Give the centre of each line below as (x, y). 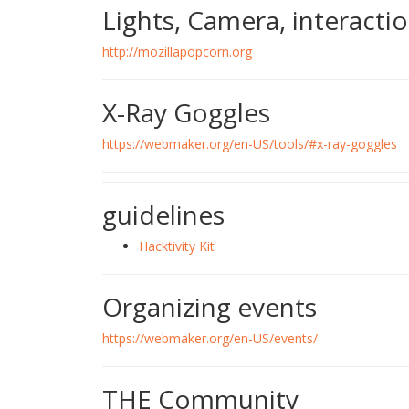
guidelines (163, 215)
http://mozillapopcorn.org (177, 52)
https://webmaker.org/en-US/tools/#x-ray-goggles (250, 144)
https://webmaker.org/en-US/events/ (210, 338)
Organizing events (210, 307)
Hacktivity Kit (177, 246)
